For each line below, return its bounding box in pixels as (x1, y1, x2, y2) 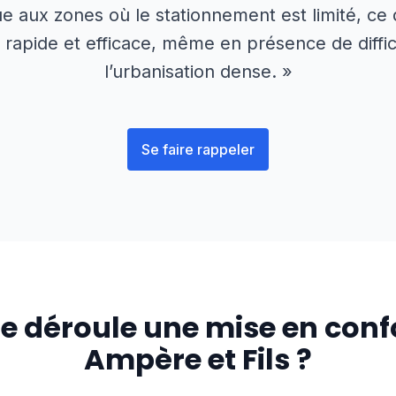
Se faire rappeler (141, 141, 255, 158)
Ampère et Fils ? (84, 339, 312, 379)
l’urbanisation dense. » (103, 61, 293, 82)
